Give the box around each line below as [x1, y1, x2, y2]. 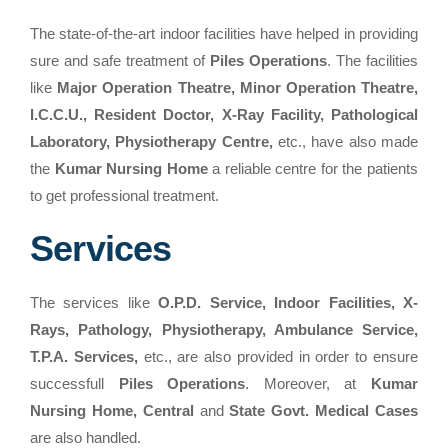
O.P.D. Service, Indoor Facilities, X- [158, 294, 419, 312]
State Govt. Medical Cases [229, 402, 419, 420]
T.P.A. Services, [30, 348, 138, 366]
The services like [30, 294, 159, 312]
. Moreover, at [245, 375, 372, 393]
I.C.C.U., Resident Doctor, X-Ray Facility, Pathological [30, 106, 418, 124]
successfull [30, 375, 119, 393]
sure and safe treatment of [30, 52, 210, 70]
